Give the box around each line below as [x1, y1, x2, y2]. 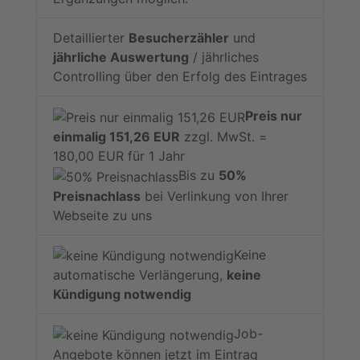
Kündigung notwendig [53, 286, 191, 303]
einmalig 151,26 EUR [53, 128, 180, 145]
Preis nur [245, 108, 302, 125]
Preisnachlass [53, 187, 141, 204]
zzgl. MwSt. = [180, 128, 268, 145]
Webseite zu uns [53, 207, 152, 223]
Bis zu [178, 166, 219, 183]
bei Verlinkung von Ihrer [141, 187, 288, 204]
